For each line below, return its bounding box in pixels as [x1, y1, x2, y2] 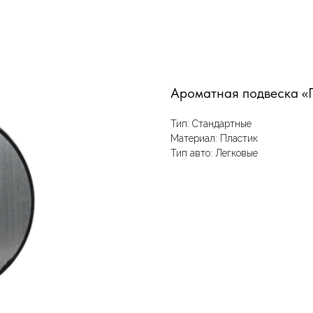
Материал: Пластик [170, 133, 258, 144]
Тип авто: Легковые [170, 147, 258, 159]
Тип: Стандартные [170, 118, 252, 129]
